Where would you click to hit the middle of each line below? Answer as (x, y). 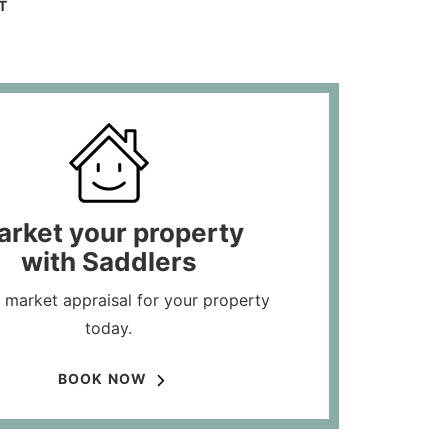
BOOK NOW (102, 379)
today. (108, 328)
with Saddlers (108, 262)
